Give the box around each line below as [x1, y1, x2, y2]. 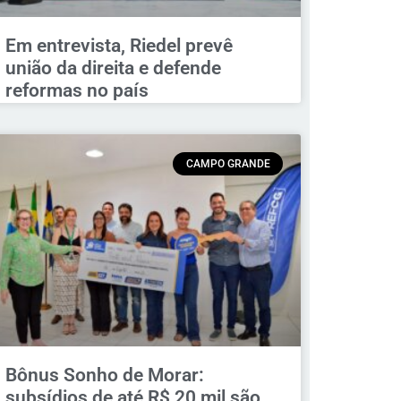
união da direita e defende [4, 56, 221, 79]
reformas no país [4, 79, 149, 101]
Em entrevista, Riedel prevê [4, 34, 233, 56]
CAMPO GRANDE [185, 157, 270, 170]
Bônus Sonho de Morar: [4, 364, 204, 387]
